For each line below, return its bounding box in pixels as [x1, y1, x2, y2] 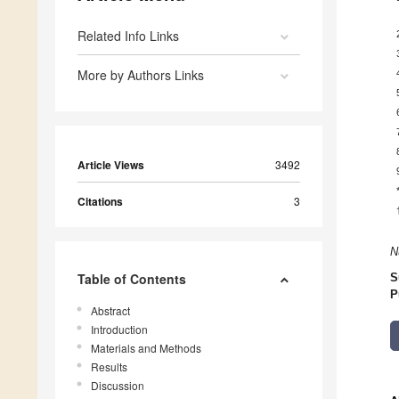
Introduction [91, 322, 148, 338]
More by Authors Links [77, 66, 204, 85]
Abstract [91, 303, 130, 319]
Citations [77, 193, 123, 210]
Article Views [77, 157, 144, 174]
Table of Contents [77, 270, 186, 289]
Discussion [91, 378, 144, 394]
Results [91, 359, 127, 375]
